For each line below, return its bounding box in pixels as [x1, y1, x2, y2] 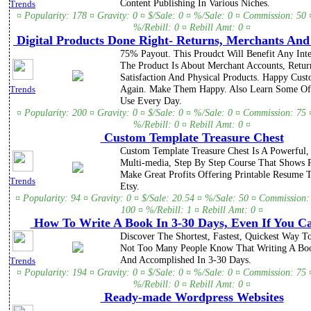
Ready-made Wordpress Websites [100, 290, 284, 305]
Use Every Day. [120, 95, 182, 107]
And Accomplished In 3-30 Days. [120, 254, 251, 266]
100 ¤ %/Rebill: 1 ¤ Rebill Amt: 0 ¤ [121, 204, 263, 216]
